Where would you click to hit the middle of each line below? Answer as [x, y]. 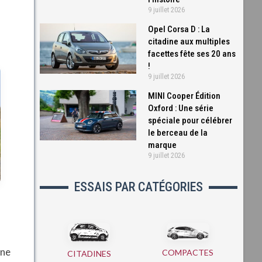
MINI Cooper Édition [185, 96]
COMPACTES [188, 252]
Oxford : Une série [181, 108]
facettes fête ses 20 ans [192, 54]
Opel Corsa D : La [179, 29]
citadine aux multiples [189, 42]
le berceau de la [178, 133]
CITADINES [89, 253]
